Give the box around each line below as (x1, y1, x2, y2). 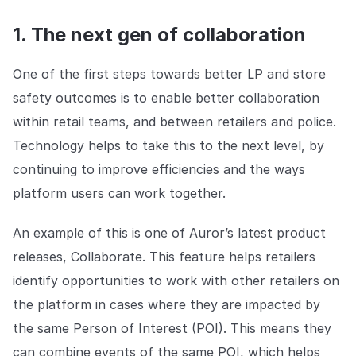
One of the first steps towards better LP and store (13, 65, 326, 82)
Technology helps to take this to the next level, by (13, 137, 324, 153)
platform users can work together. (13, 184, 226, 201)
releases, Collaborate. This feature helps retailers (13, 248, 315, 265)
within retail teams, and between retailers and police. (13, 113, 336, 130)
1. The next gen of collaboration (13, 22, 306, 46)
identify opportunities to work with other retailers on (13, 272, 339, 288)
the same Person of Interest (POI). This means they (13, 319, 331, 336)
